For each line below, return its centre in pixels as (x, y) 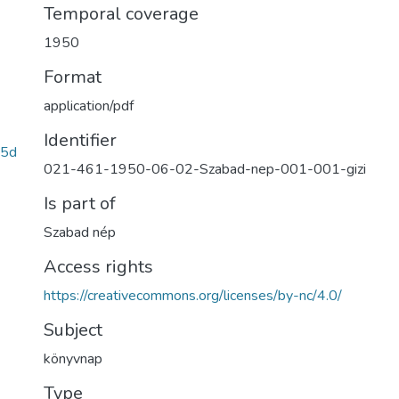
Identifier (80, 140)
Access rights (98, 267)
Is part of (80, 204)
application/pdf (89, 106)
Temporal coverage (121, 14)
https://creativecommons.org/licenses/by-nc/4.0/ (193, 296)
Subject (73, 330)
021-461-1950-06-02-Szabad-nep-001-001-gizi (205, 169)
